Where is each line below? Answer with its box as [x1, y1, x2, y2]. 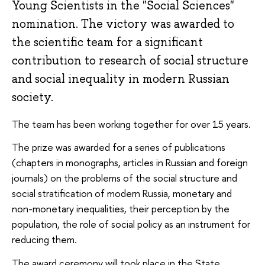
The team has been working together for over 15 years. [12, 117, 251, 131]
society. [12, 89, 53, 105]
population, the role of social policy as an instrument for [12, 217, 250, 231]
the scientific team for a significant [12, 34, 203, 50]
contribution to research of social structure [12, 53, 248, 69]
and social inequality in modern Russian [12, 71, 230, 87]
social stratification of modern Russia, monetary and [12, 186, 232, 201]
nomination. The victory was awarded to [12, 16, 234, 32]
